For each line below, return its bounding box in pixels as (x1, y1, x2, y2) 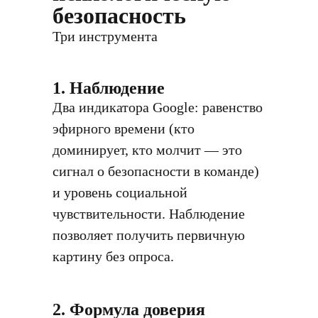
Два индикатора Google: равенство (53, 99, 263, 115)
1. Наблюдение (53, 79, 165, 97)
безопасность (53, 3, 186, 28)
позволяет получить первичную (53, 227, 245, 243)
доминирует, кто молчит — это (53, 142, 242, 158)
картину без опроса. (53, 248, 174, 264)
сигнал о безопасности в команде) (53, 163, 259, 179)
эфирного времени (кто (53, 121, 194, 136)
